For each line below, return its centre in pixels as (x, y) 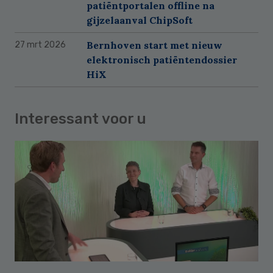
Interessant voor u (80, 119)
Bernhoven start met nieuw (154, 45)
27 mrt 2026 (40, 45)
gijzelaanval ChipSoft (140, 20)
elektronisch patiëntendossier (162, 60)
